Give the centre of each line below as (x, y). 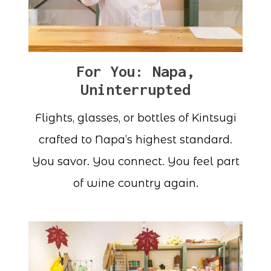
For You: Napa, (135, 71)
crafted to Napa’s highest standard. (135, 140)
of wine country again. (135, 184)
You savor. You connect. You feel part (135, 162)
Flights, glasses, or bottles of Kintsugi (135, 118)
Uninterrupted (135, 90)
